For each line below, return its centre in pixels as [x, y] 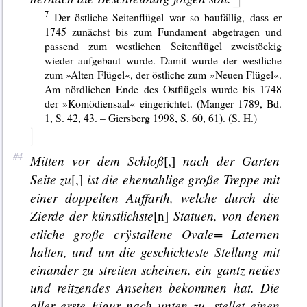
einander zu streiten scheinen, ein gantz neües [155, 270]
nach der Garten [228, 161]
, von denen [247, 216]
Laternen [251, 234]
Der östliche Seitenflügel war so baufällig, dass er [165, 17]
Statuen [194, 216]
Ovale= [202, 234]
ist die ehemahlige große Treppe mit [182, 179]
